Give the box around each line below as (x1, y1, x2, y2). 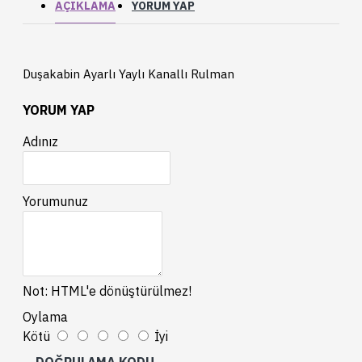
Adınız (23, 133, 58, 150)
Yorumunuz (23, 193, 88, 210)
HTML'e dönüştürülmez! (48, 283, 192, 300)
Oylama (23, 309, 68, 326)
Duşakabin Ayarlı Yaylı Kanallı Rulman (23, 66, 234, 82)
